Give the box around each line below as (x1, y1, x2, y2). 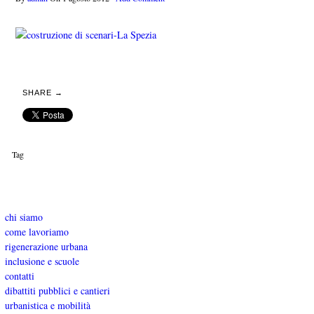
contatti (4, 268, 34, 282)
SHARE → (22, 88, 64, 97)
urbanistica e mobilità (4, 298, 90, 312)
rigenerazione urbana (4, 239, 88, 253)
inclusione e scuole (4, 254, 79, 268)
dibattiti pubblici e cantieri (4, 283, 110, 297)
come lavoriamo (4, 224, 69, 238)
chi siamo (4, 210, 43, 224)
